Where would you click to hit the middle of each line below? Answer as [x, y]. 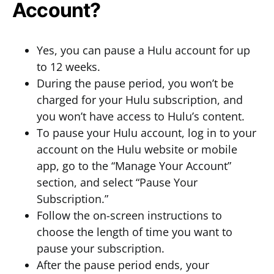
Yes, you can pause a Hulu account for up [143, 50]
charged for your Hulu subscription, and [140, 100]
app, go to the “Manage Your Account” [134, 166]
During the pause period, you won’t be [135, 83]
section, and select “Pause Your [117, 182]
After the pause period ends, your [123, 265]
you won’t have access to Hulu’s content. [141, 116]
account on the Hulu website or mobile [137, 149]
